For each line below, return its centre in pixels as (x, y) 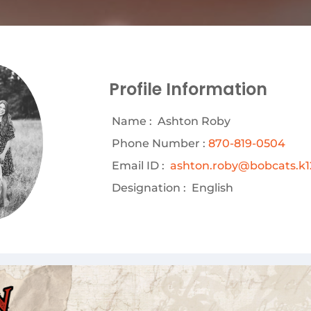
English (211, 188)
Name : (132, 121)
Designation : (149, 188)
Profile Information (188, 90)
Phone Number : (159, 144)
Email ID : (138, 166)
